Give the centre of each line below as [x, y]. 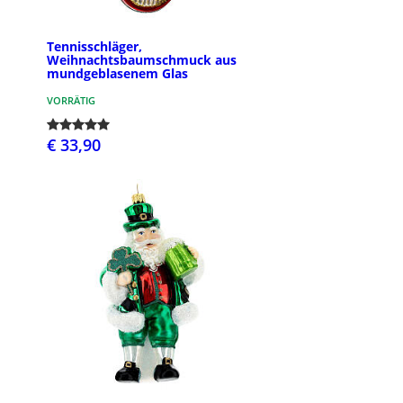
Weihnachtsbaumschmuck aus [142, 59]
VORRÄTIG [71, 100]
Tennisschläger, [94, 46]
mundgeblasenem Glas [117, 73]
